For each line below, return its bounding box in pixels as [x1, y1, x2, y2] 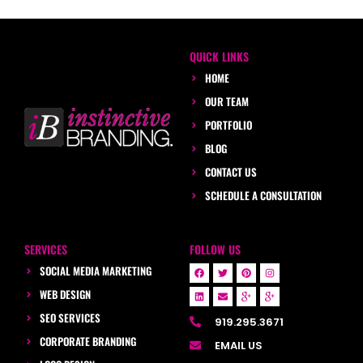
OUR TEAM [204, 92, 249, 109]
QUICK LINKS [190, 47, 249, 65]
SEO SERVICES [39, 309, 100, 326]
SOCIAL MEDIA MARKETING [39, 262, 152, 279]
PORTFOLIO [204, 116, 252, 133]
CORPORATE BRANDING [39, 332, 136, 349]
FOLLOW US [190, 240, 241, 258]
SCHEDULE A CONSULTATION [204, 186, 322, 203]
